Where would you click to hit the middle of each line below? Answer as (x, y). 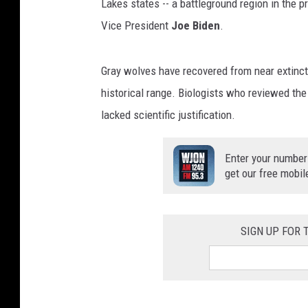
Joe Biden (196, 26)
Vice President (136, 26)
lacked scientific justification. (168, 115)
